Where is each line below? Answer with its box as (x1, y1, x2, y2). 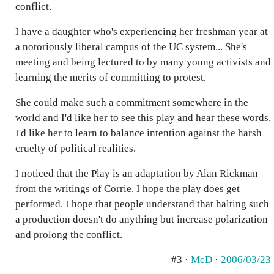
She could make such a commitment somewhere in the (15, 97, 248, 108)
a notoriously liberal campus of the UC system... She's (15, 41, 247, 53)
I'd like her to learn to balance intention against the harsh (15, 127, 262, 139)
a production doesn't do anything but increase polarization (15, 213, 268, 225)
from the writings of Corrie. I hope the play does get (15, 183, 240, 194)
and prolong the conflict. (15, 229, 122, 240)
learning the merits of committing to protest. (15, 72, 206, 83)
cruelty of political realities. (15, 143, 136, 154)
